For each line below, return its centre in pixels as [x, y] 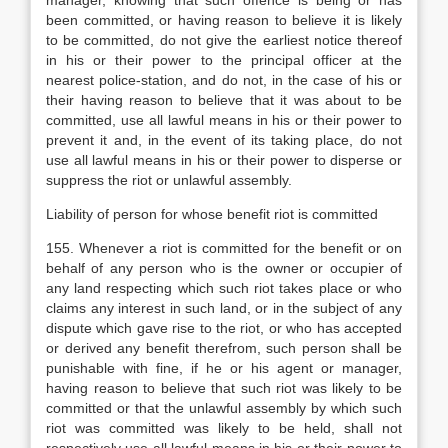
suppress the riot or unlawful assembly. [169, 180]
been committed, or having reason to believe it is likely [224, 20]
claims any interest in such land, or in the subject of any [224, 308]
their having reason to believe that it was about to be [224, 100]
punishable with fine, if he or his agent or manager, [224, 368]
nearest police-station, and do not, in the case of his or [224, 80]
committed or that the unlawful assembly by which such [224, 408]
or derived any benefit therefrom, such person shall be [224, 348]
